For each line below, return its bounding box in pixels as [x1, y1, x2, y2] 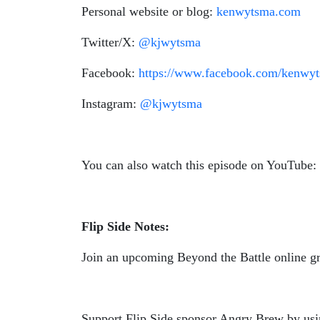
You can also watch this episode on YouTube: [81, 158, 316, 172]
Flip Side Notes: [81, 219, 169, 234]
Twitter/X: [81, 35, 139, 49]
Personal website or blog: [81, 4, 216, 19]
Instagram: [81, 96, 140, 111]
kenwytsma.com [216, 4, 301, 19]
